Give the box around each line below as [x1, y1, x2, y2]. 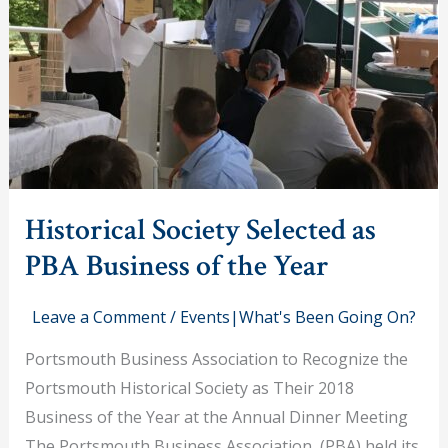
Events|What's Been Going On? [180, 306, 416, 328]
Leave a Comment [32, 306, 166, 328]
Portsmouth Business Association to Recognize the [24, 348, 408, 370]
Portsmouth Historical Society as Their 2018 [24, 377, 358, 399]
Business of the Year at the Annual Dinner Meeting [24, 406, 416, 428]
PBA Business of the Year [24, 247, 329, 286]
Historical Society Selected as [24, 211, 376, 250]
